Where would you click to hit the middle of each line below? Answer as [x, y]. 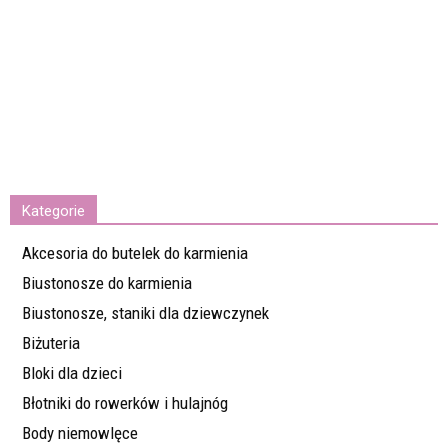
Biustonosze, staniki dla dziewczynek [145, 313]
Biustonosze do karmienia [107, 283]
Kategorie [53, 211]
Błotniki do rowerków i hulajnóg [125, 403]
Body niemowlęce [80, 433]
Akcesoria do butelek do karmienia [135, 253]
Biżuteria [51, 343]
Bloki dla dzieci [72, 373]
